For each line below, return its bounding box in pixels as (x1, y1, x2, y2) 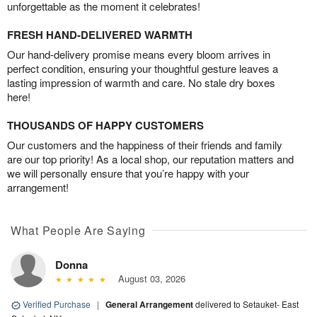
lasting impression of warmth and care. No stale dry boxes (7, 75, 275, 91)
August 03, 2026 (112, 272, 185, 286)
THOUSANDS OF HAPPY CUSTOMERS (7, 117, 204, 134)
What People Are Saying (11, 222, 146, 239)
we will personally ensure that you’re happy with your (7, 166, 249, 181)
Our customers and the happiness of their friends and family (7, 137, 282, 153)
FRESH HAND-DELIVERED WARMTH (7, 27, 192, 43)
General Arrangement (105, 298, 195, 311)
